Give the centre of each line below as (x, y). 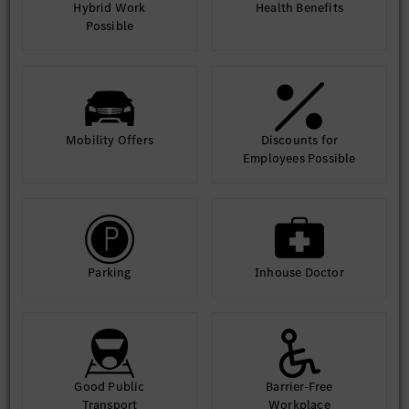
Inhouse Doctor (299, 273)
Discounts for (299, 140)
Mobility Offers (109, 140)
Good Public (110, 387)
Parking (110, 273)
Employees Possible (299, 158)
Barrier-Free (299, 387)
